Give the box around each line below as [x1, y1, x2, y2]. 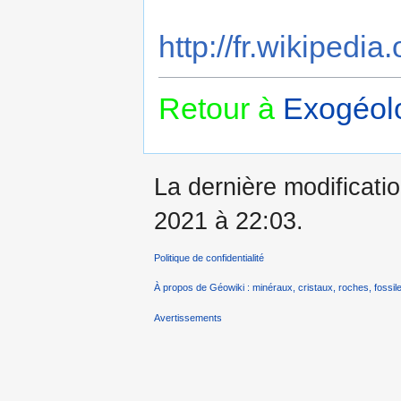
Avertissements [154, 311, 222, 323]
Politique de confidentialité [154, 252, 264, 264]
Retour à [158, 91, 283, 126]
